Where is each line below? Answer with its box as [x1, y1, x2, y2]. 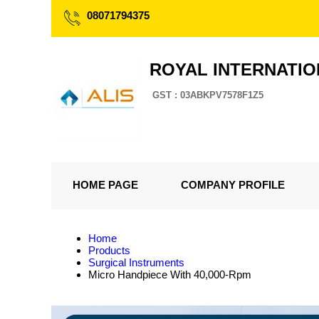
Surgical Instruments [88, 256, 184, 268]
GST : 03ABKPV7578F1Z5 [152, 90, 263, 100]
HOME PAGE [73, 179, 138, 191]
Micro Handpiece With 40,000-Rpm [88, 268, 251, 281]
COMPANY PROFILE [181, 179, 285, 191]
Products [88, 244, 130, 256]
